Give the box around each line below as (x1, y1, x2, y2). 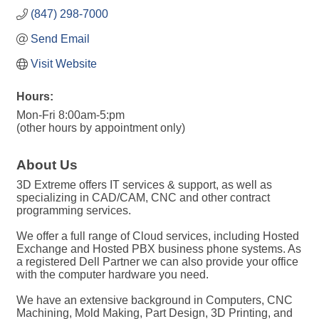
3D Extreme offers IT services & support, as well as (16, 179, 272, 192)
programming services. (16, 204, 131, 217)
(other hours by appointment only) (16, 122, 185, 135)
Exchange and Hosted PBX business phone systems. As (16, 243, 301, 256)
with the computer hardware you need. (16, 268, 209, 281)
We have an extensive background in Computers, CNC (16, 294, 293, 307)
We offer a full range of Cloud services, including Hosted (16, 230, 299, 243)
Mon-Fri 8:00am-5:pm (16, 109, 125, 122)
